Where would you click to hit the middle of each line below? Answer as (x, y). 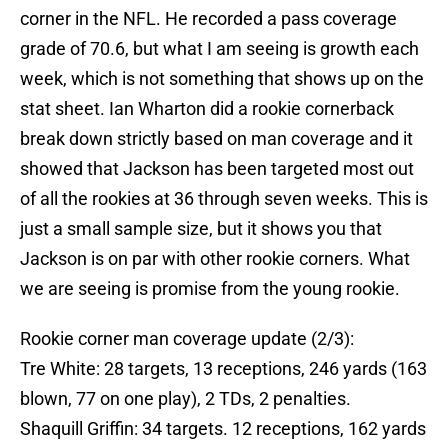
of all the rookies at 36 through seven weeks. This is (224, 199)
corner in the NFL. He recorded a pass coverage (208, 19)
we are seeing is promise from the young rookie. (210, 289)
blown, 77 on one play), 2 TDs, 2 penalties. (185, 399)
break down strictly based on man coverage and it (216, 139)
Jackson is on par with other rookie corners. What (215, 259)
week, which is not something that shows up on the (222, 79)
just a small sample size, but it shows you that (201, 229)
